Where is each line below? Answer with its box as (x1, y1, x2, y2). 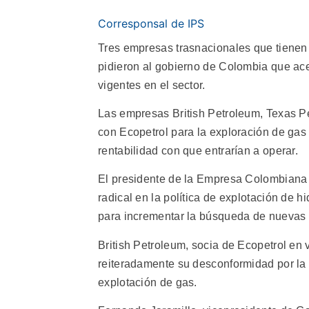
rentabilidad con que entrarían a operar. (98, 144, 298, 157)
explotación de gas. (98, 276, 197, 288)
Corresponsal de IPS (98, 16, 204, 30)
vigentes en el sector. (98, 79, 206, 91)
